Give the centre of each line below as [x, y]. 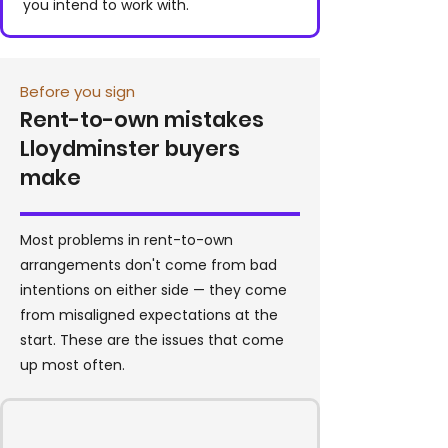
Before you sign [77, 91]
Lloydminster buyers [130, 148]
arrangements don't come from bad [148, 265]
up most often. [72, 365]
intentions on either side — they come [153, 290]
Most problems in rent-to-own [126, 240]
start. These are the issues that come [152, 340]
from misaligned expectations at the [149, 315]
